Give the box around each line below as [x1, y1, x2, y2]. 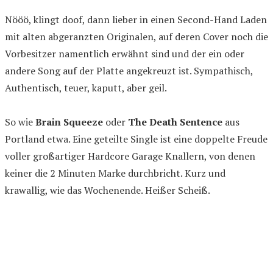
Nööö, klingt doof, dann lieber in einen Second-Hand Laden [5, 13, 267, 26]
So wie [5, 115, 35, 129]
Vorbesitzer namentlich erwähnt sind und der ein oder [5, 47, 244, 60]
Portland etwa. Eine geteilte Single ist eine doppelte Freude [5, 132, 268, 146]
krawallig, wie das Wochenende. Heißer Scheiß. [5, 183, 210, 197]
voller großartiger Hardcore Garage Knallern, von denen [5, 149, 255, 163]
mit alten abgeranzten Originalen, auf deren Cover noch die [5, 30, 268, 43]
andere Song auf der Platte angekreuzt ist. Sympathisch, [5, 64, 253, 77]
